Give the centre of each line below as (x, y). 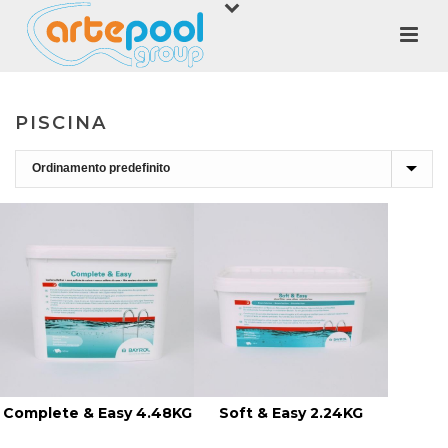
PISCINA (61, 123)
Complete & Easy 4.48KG (97, 413)
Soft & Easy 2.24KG (291, 413)
